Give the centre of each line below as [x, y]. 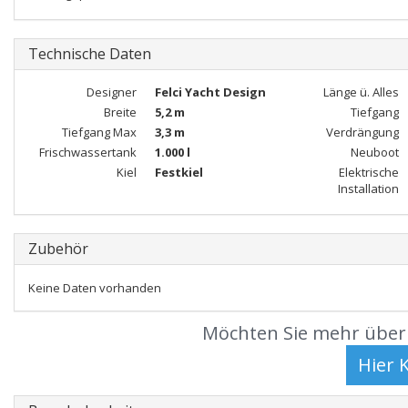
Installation [368, 189]
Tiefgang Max [99, 132]
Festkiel [178, 172]
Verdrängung [362, 132]
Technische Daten [90, 54]
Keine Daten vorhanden [95, 288]
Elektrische [368, 172]
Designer [111, 92]
